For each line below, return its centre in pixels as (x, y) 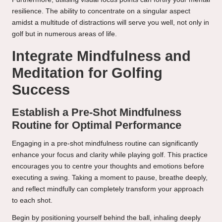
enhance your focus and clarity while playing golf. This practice (110, 155)
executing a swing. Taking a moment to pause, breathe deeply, (110, 178)
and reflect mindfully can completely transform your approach (108, 189)
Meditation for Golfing (87, 73)
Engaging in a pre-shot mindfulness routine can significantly (105, 144)
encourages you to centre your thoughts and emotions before (108, 166)
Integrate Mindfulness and (101, 56)
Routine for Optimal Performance (97, 125)
